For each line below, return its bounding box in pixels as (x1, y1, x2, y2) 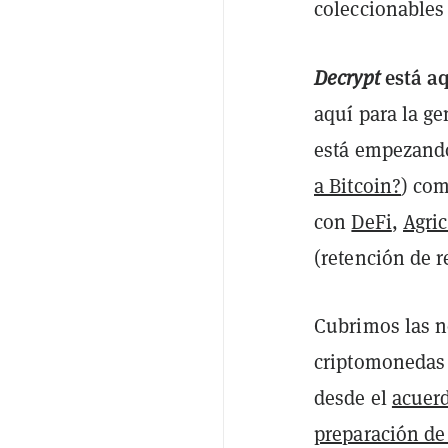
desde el (314, 384, 392, 411)
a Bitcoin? (314, 172, 401, 199)
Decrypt (314, 64, 380, 91)
